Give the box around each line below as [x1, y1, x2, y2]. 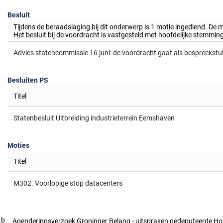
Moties [7, 141, 29, 149]
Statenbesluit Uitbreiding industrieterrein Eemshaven [13, 114, 175, 122]
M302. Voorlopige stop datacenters [13, 179, 122, 187]
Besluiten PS [7, 76, 48, 84]
